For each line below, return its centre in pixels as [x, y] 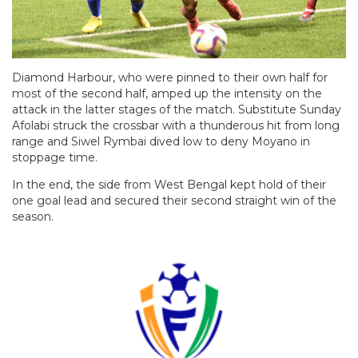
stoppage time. [55, 157]
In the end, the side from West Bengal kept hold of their [169, 185]
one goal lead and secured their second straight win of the [174, 201]
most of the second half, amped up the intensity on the [167, 93]
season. [34, 217]
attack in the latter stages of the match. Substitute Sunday [177, 109]
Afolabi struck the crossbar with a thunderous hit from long [176, 125]
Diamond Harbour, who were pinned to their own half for [170, 78]
